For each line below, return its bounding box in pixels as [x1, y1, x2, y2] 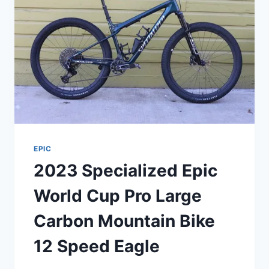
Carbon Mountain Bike [34, 211, 215, 232]
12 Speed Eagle [34, 236, 160, 257]
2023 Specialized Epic [34, 160, 217, 181]
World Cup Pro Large [34, 186, 202, 207]
